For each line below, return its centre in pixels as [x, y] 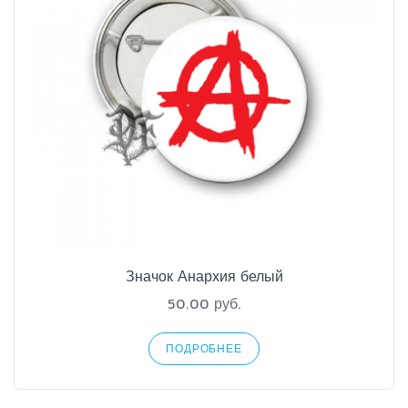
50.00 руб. [204, 303]
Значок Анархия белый [204, 276]
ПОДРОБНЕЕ [204, 348]
